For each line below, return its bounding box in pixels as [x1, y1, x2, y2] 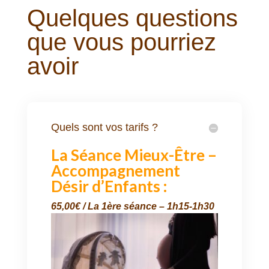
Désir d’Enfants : [50, 177, 167, 196]
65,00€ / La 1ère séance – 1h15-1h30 [50, 201, 214, 211]
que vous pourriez [26, 29, 216, 55]
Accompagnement [50, 161, 180, 180]
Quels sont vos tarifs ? [50, 121, 158, 133]
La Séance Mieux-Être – [50, 145, 217, 165]
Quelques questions [26, 5, 238, 31]
